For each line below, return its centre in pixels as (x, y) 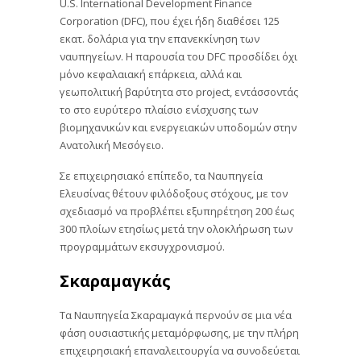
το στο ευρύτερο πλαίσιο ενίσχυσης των (159, 109)
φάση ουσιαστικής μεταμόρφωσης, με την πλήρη (179, 332)
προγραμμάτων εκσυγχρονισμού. (142, 245)
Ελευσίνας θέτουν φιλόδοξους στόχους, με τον (174, 192)
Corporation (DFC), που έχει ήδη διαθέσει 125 (170, 21)
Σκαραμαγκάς (115, 280)
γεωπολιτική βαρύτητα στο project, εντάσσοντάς (179, 91)
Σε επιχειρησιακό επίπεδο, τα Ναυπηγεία (161, 174)
